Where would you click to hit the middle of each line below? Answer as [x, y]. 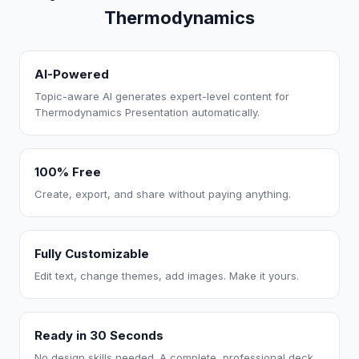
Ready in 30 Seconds [99, 335]
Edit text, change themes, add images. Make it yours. [167, 276]
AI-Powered [72, 74]
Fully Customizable [92, 254]
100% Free [68, 172]
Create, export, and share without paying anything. [163, 194]
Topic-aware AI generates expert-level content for [162, 96]
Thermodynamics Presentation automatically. [147, 112]
